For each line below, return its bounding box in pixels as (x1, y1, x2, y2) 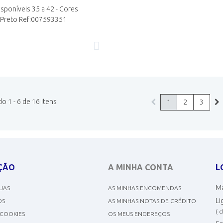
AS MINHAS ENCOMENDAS (108, 185, 182, 192)
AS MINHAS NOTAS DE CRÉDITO (108, 198, 197, 205)
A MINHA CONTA (108, 163, 174, 172)
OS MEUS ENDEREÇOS (108, 211, 170, 218)
